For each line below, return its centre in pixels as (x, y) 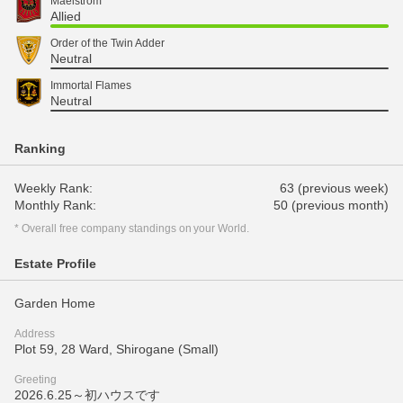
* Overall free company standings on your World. (132, 228)
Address (35, 334)
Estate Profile (55, 264)
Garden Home (55, 303)
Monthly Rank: (55, 205)
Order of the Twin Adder (107, 43)
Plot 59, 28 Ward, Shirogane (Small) (116, 349)
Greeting (36, 380)
